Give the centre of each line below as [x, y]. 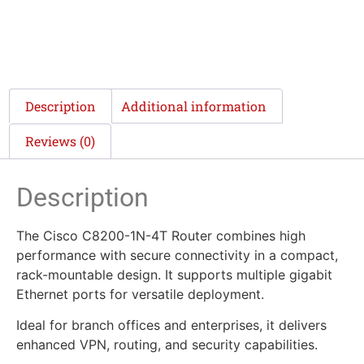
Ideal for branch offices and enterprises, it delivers [171, 325]
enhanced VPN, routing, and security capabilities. [167, 345]
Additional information [193, 106]
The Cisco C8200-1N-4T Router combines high [161, 235]
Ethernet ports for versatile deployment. [140, 294]
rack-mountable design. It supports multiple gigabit [174, 274]
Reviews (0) [61, 141]
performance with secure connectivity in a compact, [177, 255]
